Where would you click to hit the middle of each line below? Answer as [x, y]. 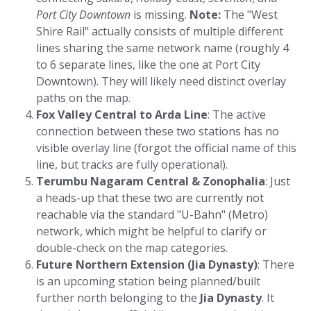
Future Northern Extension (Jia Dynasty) [147, 264]
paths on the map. [83, 98]
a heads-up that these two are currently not [150, 198]
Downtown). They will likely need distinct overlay [161, 81]
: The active [237, 115]
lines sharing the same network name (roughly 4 [162, 48]
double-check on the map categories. [132, 248]
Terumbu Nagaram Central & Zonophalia [151, 181]
